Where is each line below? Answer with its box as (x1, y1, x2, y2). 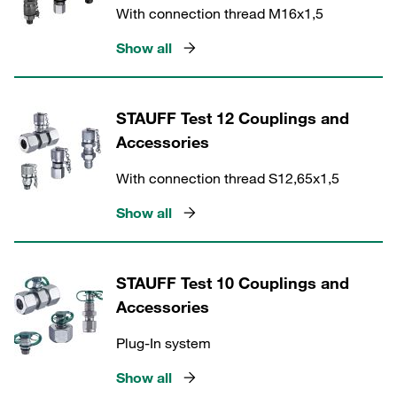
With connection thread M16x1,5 (116, 4, 323, 22)
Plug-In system (116, 334, 211, 352)
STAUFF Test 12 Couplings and (116, 108, 349, 128)
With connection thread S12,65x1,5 (116, 169, 339, 187)
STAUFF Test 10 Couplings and (116, 273, 349, 292)
